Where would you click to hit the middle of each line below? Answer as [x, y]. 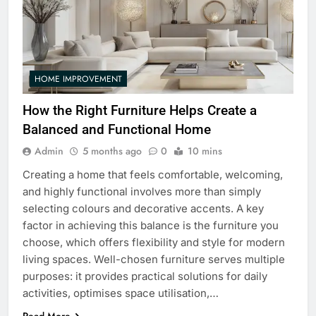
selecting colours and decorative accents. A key [143, 209]
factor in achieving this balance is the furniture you [151, 226]
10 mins [205, 151]
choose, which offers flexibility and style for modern [154, 243]
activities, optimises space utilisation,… [121, 293]
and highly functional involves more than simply [142, 192]
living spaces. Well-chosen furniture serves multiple [154, 260]
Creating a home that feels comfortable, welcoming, [153, 175]
